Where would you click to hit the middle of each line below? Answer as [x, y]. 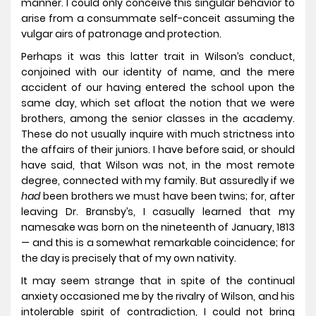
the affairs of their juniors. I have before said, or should [158, 150]
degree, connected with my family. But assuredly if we [158, 181]
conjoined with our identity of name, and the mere [158, 72]
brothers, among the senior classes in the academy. [158, 119]
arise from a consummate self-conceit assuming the [158, 19]
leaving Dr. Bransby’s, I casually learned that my [158, 212]
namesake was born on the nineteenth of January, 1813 [158, 227]
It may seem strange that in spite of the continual [158, 281]
